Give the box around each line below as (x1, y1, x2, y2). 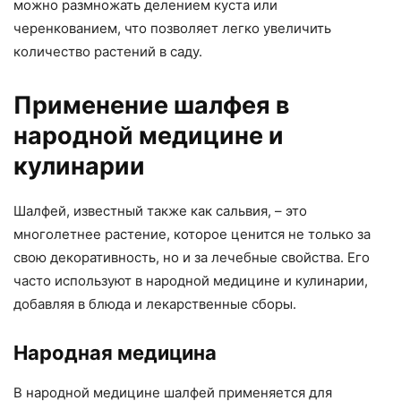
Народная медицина (13, 341, 217, 365)
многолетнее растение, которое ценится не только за (13, 226, 371, 243)
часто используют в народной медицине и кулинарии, (13, 272, 368, 290)
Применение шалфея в (13, 90, 290, 121)
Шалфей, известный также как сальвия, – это (13, 202, 307, 220)
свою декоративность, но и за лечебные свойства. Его (13, 249, 370, 267)
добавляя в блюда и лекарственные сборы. (13, 295, 296, 313)
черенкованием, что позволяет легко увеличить (13, 20, 331, 38)
